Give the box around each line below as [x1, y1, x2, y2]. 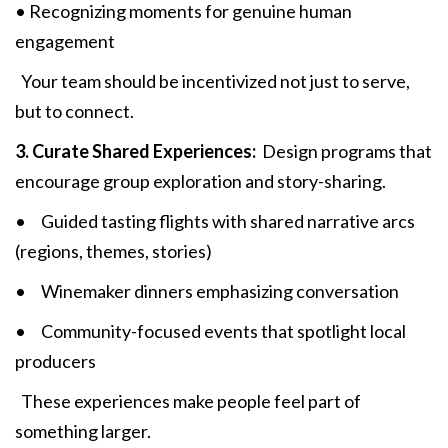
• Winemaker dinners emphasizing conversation [15, 280, 399, 303]
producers [15, 350, 96, 373]
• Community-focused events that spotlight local [15, 320, 406, 343]
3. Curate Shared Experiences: [15, 140, 256, 163]
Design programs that [256, 140, 432, 163]
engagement [15, 30, 115, 53]
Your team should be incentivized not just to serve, [15, 70, 410, 93]
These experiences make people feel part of [15, 390, 361, 413]
